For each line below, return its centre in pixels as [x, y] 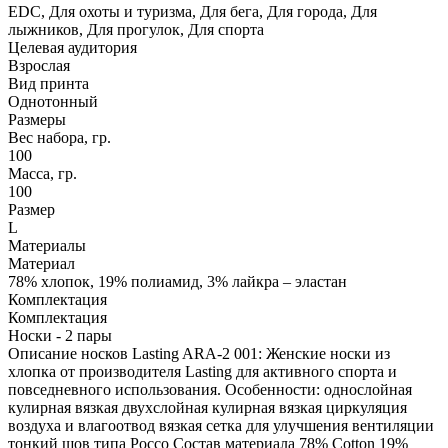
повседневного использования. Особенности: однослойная [210, 389]
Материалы [47, 245]
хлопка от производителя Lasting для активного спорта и [202, 371]
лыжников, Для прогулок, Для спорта [136, 29]
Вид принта [48, 83]
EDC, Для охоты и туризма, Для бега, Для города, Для [192, 11]
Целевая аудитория [72, 47]
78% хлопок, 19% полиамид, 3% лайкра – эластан [177, 281]
